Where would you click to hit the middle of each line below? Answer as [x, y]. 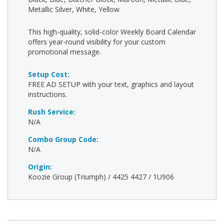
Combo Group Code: [64, 139]
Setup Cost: [50, 74]
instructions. [47, 94]
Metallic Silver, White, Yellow [74, 9]
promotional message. [64, 52]
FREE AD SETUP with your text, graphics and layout [111, 84]
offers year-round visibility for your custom [97, 42]
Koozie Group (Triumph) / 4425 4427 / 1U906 [101, 177]
